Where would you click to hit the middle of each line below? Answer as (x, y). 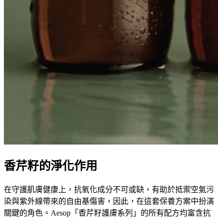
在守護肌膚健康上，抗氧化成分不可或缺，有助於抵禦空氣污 (109, 189)
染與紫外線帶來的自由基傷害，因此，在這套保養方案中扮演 (109, 201)
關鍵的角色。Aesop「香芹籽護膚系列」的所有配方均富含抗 (107, 213)
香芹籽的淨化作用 (51, 166)
